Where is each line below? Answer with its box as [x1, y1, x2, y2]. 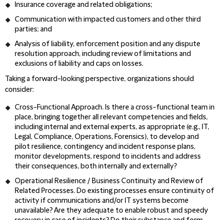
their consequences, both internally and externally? [15, 163, 177, 170]
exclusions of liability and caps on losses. [15, 60, 143, 68]
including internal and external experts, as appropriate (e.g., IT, [15, 123, 209, 131]
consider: [5, 86, 34, 94]
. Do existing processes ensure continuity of [74, 187, 214, 195]
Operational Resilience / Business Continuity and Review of [15, 177, 203, 185]
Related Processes [15, 187, 74, 195]
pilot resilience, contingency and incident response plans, [15, 143, 195, 151]
